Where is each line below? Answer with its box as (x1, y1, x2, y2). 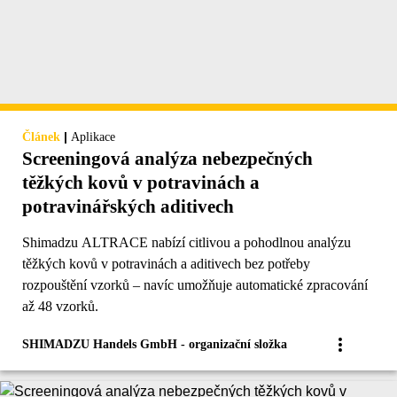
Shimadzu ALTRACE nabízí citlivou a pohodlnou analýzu (22, 235, 351, 251)
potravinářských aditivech (22, 196, 234, 218)
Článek (22, 130, 60, 144)
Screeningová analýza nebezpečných (22, 148, 313, 170)
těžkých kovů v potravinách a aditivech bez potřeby (22, 256, 310, 272)
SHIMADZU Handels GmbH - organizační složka (22, 338, 287, 352)
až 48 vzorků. (22, 299, 98, 315)
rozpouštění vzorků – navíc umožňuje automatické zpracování (22, 277, 368, 293)
